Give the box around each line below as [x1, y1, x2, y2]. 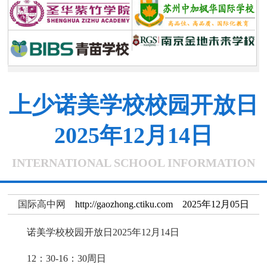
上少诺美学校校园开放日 [9, 92, 258, 117]
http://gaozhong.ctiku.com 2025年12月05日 [65, 198, 249, 209]
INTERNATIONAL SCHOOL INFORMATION [12, 156, 255, 169]
